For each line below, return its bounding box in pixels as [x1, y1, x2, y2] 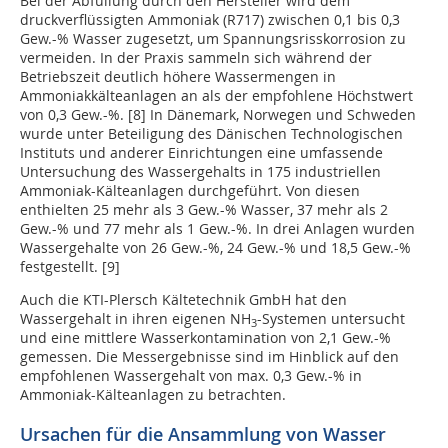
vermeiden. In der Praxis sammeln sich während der [20, 48, 372, 68]
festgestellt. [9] [20, 257, 120, 277]
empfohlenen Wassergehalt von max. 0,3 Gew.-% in [20, 366, 362, 386]
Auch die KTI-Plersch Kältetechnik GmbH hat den [20, 290, 347, 310]
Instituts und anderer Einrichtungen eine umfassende [20, 143, 383, 163]
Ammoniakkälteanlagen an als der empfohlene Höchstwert [20, 86, 413, 106]
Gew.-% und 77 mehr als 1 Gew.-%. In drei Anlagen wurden [20, 219, 415, 239]
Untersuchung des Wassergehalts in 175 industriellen [20, 162, 381, 182]
